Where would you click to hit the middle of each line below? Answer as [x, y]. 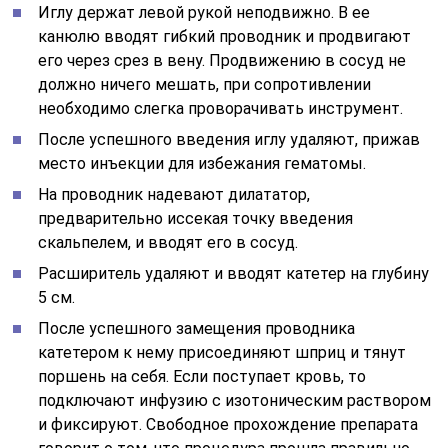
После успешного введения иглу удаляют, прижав [229, 139]
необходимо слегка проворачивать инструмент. [221, 108]
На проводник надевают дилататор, [174, 194]
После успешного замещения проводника [197, 328]
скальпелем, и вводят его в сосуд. [168, 242]
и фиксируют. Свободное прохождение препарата [228, 424]
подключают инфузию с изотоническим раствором [235, 400]
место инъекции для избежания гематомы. [202, 163]
